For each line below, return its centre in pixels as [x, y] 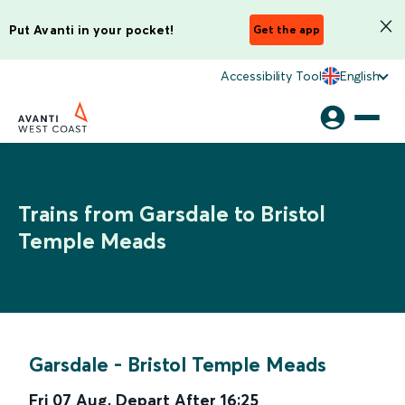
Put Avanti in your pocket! [92, 29]
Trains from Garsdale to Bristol [172, 214]
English [359, 76]
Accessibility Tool [271, 76]
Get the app [287, 29]
